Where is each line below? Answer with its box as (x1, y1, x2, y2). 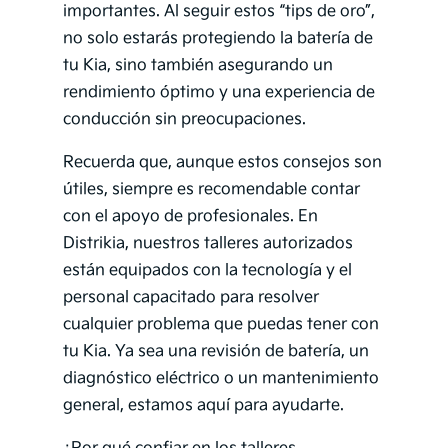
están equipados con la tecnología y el (62, 261, 352, 281)
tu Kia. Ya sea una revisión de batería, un (62, 342, 369, 362)
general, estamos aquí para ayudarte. (62, 396, 344, 416)
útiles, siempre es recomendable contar (62, 180, 360, 200)
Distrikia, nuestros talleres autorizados (62, 234, 353, 254)
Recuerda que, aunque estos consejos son (62, 153, 382, 173)
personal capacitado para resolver (62, 288, 319, 308)
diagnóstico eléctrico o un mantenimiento (62, 369, 379, 389)
